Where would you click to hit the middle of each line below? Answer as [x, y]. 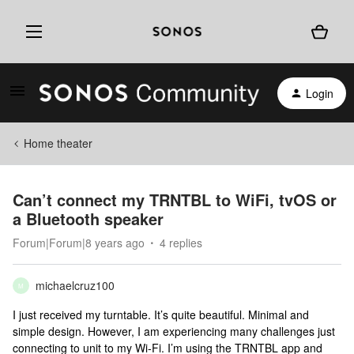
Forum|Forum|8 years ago [79, 243]
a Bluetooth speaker [88, 218]
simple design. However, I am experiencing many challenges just [174, 331]
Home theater [58, 143]
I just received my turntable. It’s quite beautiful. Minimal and [161, 314]
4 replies [181, 243]
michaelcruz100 [75, 285]
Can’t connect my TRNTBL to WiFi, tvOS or [175, 200]
